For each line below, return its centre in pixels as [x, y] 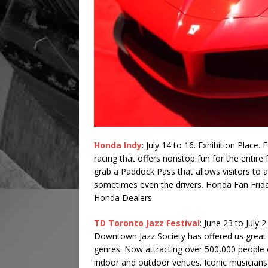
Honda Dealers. [124, 198]
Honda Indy [118, 145]
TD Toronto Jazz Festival [147, 223]
